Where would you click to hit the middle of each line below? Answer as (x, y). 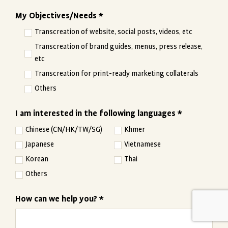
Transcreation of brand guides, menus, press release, (119, 46)
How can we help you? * (60, 199)
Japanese (40, 144)
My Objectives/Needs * (59, 16)
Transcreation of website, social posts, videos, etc (113, 32)
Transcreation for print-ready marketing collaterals (117, 73)
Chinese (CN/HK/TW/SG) (64, 129)
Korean (37, 159)
